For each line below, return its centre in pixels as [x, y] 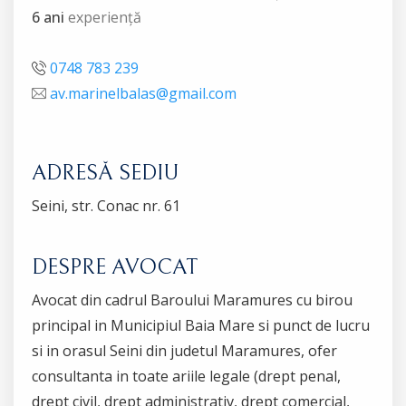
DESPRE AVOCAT [115, 267]
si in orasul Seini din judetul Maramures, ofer [184, 350]
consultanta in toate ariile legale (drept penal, [186, 376]
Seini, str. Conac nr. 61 [106, 205]
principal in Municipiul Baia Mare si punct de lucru [201, 325]
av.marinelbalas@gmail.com [143, 93]
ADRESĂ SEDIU [105, 173]
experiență [103, 17]
